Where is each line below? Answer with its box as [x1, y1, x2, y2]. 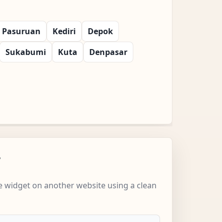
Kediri [53, 25, 76, 37]
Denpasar [89, 46, 127, 57]
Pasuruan [2, 25, 41, 37]
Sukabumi [5, 46, 46, 57]
